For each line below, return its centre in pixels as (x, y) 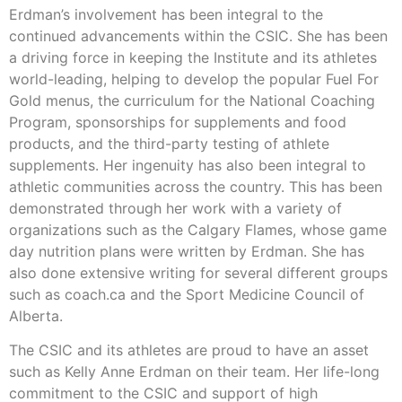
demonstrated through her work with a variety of (175, 208)
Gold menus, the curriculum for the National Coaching (192, 100)
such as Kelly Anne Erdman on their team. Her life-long (194, 372)
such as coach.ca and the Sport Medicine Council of (187, 294)
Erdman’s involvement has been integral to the (166, 14)
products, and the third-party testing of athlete (169, 143)
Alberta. (36, 315)
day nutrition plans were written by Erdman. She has (187, 251)
